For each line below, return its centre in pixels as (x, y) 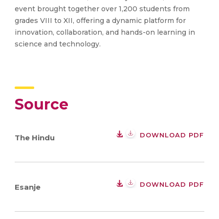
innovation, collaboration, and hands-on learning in (105, 33)
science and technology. (58, 44)
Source (42, 105)
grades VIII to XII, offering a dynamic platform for (100, 21)
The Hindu (35, 137)
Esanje (28, 187)
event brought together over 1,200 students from (102, 9)
